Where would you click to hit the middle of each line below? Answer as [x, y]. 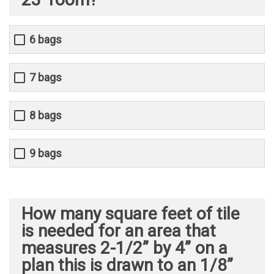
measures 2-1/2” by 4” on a [124, 248]
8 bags [46, 116]
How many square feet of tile [131, 214]
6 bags [46, 40]
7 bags [46, 78]
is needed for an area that [119, 231]
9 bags [46, 154]
